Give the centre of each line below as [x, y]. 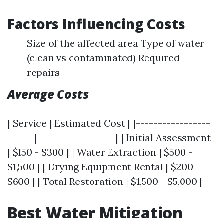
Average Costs [48, 94]
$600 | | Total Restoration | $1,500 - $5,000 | [105, 181]
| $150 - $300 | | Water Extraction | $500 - [100, 152]
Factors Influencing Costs [96, 24]
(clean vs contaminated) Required [103, 58]
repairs [43, 72]
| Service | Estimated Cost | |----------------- [109, 123]
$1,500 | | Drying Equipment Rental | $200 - [104, 167]
